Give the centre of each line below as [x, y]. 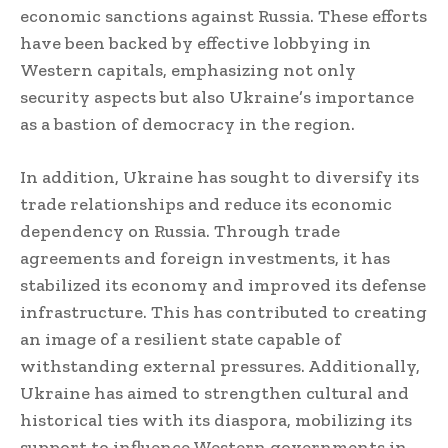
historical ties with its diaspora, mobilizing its [216, 420]
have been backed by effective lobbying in [195, 43]
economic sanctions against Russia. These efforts [223, 16]
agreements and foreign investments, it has [205, 258]
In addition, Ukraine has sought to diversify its [219, 177]
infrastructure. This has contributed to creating [223, 312]
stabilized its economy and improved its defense [223, 285]
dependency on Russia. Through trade [180, 231]
